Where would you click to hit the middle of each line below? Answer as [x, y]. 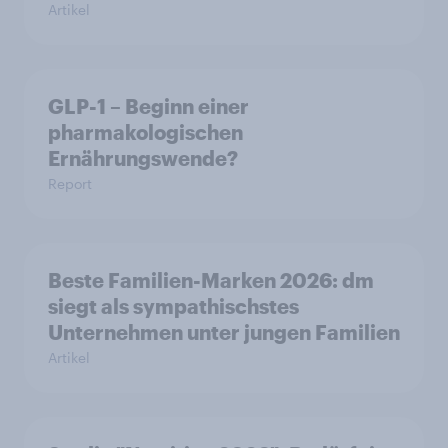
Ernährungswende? [143, 157]
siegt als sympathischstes [173, 305]
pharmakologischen [145, 131]
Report [70, 183]
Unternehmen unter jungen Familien [224, 331]
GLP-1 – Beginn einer [148, 105]
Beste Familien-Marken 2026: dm [211, 279]
